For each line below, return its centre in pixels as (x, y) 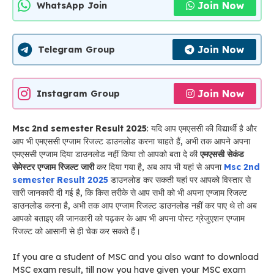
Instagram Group (78, 93)
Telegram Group (76, 49)
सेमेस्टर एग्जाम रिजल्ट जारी (53, 167)
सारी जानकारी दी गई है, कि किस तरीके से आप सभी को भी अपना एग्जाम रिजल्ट (130, 193)
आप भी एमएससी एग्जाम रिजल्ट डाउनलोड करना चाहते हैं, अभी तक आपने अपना (131, 142)
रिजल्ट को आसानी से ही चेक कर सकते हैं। (76, 231)
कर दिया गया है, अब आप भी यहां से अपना (159, 167)
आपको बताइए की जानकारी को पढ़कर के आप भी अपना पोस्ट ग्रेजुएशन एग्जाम (128, 219)
